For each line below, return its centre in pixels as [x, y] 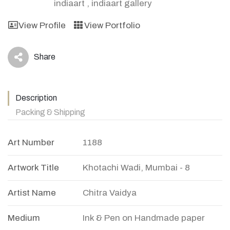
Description [36, 98]
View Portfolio [112, 25]
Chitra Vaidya [110, 193]
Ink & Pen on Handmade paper [144, 218]
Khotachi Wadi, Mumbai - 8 [136, 167]
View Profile [42, 25]
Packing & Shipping [50, 112]
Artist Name [32, 193]
